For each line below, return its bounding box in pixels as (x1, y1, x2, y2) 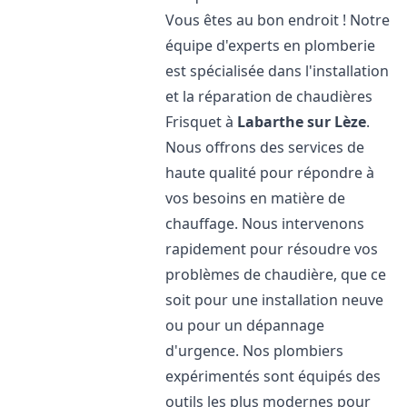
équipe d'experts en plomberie (165, 35, 376, 55)
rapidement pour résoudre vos (165, 239, 379, 259)
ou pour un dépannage (165, 315, 325, 335)
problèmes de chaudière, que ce (165, 264, 387, 284)
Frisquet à (165, 112, 238, 132)
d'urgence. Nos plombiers (165, 341, 344, 361)
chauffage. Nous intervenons (165, 213, 365, 233)
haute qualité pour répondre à (165, 163, 375, 183)
